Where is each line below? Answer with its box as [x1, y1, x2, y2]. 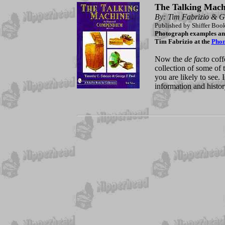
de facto [184, 55, 209, 64]
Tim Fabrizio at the [154, 38, 211, 46]
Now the [154, 55, 184, 64]
